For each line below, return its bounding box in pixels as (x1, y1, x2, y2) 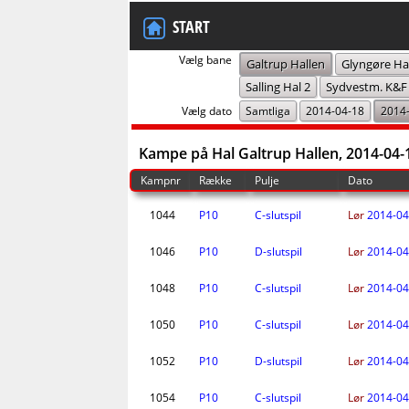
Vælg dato (179, 103, 232, 119)
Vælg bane (176, 52, 232, 68)
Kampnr (141, 173, 181, 188)
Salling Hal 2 (246, 79, 310, 95)
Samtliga (246, 103, 290, 119)
